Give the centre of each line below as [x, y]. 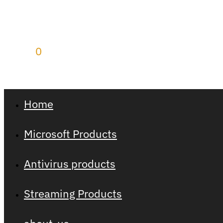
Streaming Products [73, 193]
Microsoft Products [70, 134]
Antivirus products [70, 164]
